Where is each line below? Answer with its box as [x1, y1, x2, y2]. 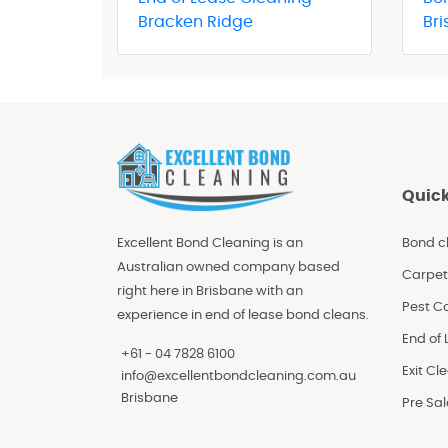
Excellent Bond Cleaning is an [117, 236, 303, 250]
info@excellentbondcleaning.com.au [121, 369, 356, 383]
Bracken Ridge [138, 13, 253, 30]
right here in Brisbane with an [117, 284, 303, 298]
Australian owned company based [117, 260, 340, 274]
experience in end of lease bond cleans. [117, 308, 369, 322]
